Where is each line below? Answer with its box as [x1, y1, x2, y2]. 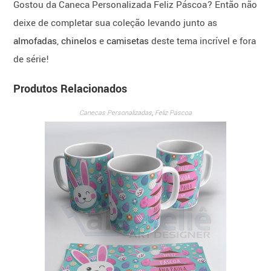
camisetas [106, 34, 149, 48]
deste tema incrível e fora [149, 34, 256, 48]
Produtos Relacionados [13, 81, 128, 97]
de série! [13, 53, 50, 67]
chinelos [61, 34, 97, 48]
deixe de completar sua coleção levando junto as [13, 16, 218, 30]
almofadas [13, 34, 57, 48]
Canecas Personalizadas [79, 108, 152, 118]
